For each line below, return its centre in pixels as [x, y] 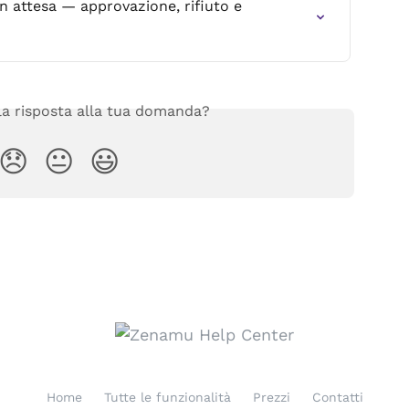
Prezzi [271, 397]
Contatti [337, 397]
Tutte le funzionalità [167, 397]
